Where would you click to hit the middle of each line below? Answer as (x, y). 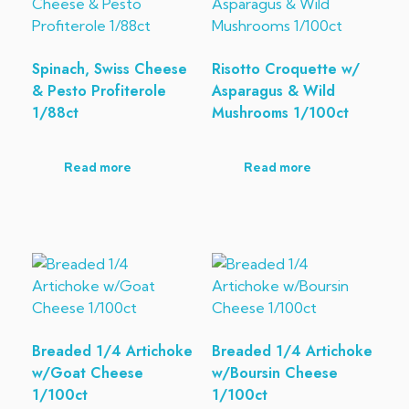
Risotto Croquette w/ (285, 69)
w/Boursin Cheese (274, 373)
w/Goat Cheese (88, 373)
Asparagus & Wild (273, 91)
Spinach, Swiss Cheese (110, 69)
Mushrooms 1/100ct (280, 113)
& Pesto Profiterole (99, 91)
